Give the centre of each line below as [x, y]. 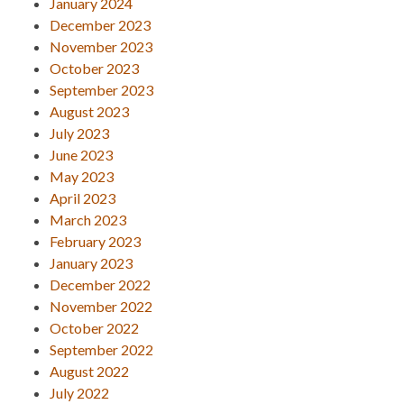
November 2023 [101, 46]
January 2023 [91, 262]
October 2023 [94, 68]
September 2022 [101, 349]
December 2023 [100, 24]
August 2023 [89, 111]
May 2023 [82, 176]
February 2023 [95, 241]
